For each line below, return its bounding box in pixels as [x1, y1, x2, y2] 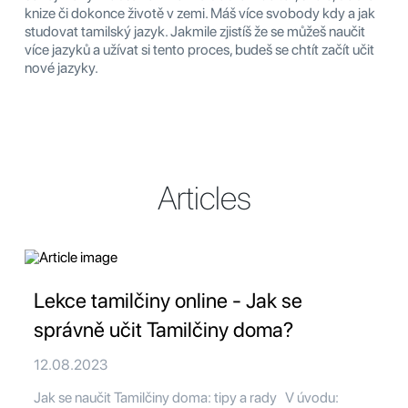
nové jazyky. [25, 59, 98, 77]
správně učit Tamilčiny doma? [34, 317, 293, 343]
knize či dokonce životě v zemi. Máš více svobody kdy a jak [25, 5, 375, 23]
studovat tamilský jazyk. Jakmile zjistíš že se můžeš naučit [25, 23, 365, 41]
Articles [157, 178, 251, 219]
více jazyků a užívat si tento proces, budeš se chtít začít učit [25, 41, 374, 59]
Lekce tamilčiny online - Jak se [34, 288, 302, 314]
